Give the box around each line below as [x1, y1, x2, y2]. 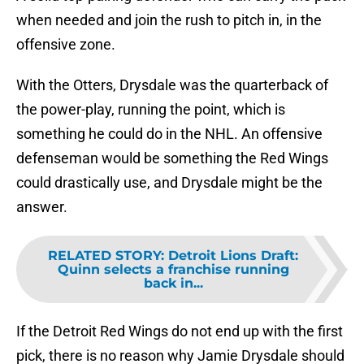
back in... [143, 275, 203, 292]
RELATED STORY [48, 248, 161, 264]
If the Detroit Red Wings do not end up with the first [16, 323, 343, 340]
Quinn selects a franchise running [57, 262, 289, 278]
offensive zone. [16, 36, 115, 54]
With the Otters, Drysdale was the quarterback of [16, 76, 328, 94]
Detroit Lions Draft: [168, 248, 298, 264]
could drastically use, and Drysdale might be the [16, 174, 323, 192]
